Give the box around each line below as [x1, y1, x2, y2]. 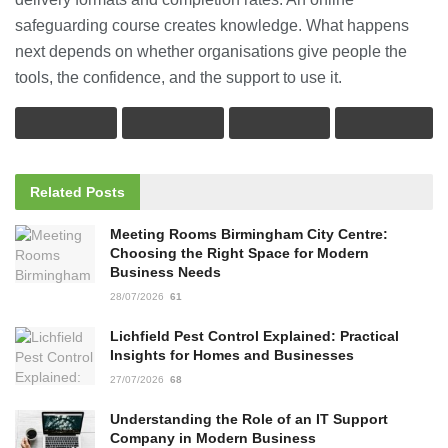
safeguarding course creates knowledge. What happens [15, 17, 409, 35]
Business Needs [110, 264, 221, 281]
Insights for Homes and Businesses [110, 347, 358, 364]
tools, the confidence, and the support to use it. [15, 69, 342, 87]
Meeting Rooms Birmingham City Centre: [110, 226, 388, 243]
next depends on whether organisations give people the [15, 43, 407, 61]
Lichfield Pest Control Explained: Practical [110, 328, 399, 345]
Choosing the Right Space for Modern [110, 245, 369, 262]
